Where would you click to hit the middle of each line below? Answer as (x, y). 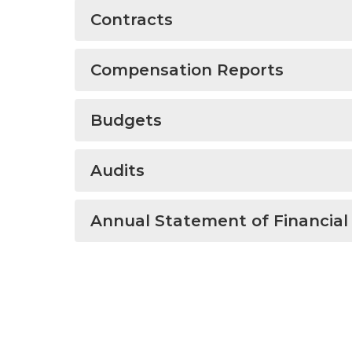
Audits (117, 170)
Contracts (132, 20)
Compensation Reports (187, 70)
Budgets (126, 120)
